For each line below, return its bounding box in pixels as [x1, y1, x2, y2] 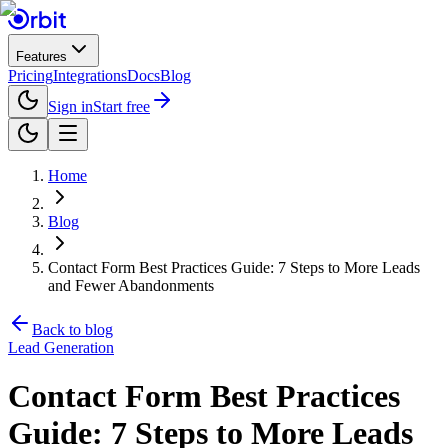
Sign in [48, 98, 93, 115]
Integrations [53, 67, 127, 84]
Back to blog [32, 321, 113, 338]
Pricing [8, 67, 53, 84]
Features [16, 49, 67, 64]
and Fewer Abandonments [48, 277, 214, 294]
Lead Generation [8, 339, 114, 356]
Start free [93, 98, 150, 115]
